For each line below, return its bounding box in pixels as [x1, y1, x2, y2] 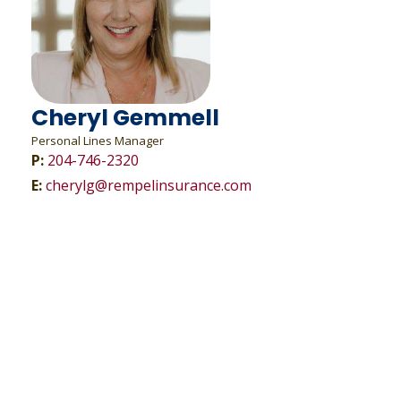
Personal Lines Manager [30, 132, 164, 149]
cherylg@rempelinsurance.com [45, 175, 252, 195]
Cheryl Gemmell [30, 102, 219, 133]
